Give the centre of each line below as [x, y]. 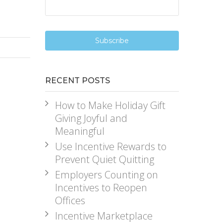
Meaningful [80, 131]
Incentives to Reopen [101, 188]
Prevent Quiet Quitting [104, 159]
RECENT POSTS [77, 81]
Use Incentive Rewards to [111, 146]
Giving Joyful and [91, 118]
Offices [70, 200]
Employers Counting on [106, 175]
